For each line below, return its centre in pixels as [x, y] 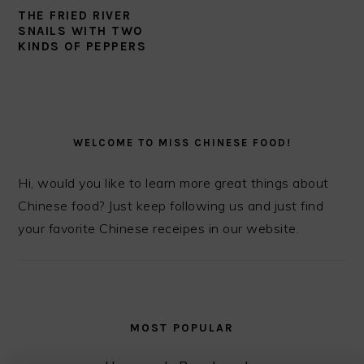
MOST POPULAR [182, 327]
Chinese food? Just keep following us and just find [171, 205]
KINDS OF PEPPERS [82, 46]
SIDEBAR [58, 134]
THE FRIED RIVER [75, 15]
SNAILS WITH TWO [80, 30]
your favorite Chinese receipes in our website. [159, 228]
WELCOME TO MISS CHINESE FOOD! [182, 142]
